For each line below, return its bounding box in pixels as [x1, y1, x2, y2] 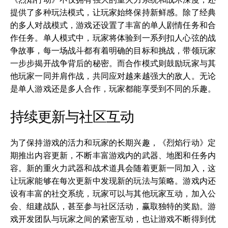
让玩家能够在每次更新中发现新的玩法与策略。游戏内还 [10, 176, 216, 185]
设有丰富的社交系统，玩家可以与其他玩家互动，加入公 [10, 189, 216, 198]
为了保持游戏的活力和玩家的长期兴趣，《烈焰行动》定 [10, 138, 216, 147]
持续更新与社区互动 [10, 108, 134, 125]
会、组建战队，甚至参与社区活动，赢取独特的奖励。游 [10, 202, 216, 211]
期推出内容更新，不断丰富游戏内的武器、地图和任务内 [10, 151, 216, 160]
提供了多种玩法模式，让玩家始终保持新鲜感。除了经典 [10, 8, 216, 17]
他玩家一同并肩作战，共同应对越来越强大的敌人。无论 [10, 71, 216, 80]
